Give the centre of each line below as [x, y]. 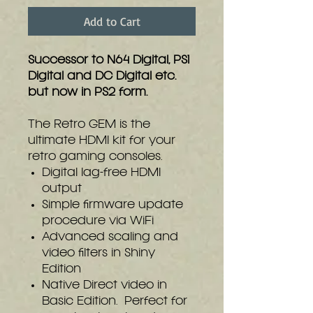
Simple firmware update [112, 205]
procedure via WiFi [98, 221]
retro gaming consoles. [95, 157]
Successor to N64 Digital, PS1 [109, 60]
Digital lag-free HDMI [101, 173]
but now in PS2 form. [88, 93]
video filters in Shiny [99, 253]
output [62, 189]
